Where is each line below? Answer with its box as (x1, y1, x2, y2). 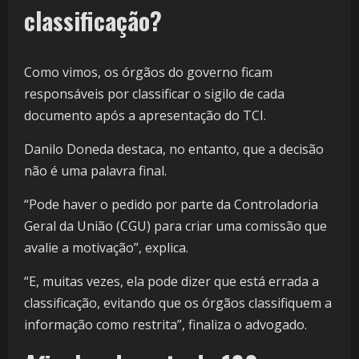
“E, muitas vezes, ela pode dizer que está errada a (24, 272, 319, 291)
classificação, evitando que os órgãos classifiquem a (24, 294, 332, 313)
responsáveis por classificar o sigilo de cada (24, 85, 284, 103)
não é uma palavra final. (24, 162, 170, 180)
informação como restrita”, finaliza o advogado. (24, 316, 307, 334)
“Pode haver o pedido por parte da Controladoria (24, 196, 318, 214)
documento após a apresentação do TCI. (24, 107, 269, 125)
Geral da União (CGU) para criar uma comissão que (24, 217, 327, 236)
